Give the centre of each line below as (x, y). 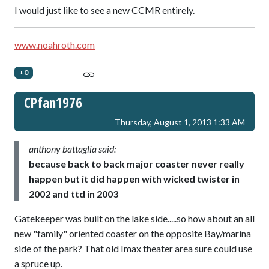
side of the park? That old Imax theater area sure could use (133, 249)
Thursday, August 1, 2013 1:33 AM (180, 122)
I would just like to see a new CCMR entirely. (104, 10)
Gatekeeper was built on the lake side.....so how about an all (134, 219)
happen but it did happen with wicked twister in (134, 179)
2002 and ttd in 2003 (74, 194)
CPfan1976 (53, 103)
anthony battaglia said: (72, 149)
